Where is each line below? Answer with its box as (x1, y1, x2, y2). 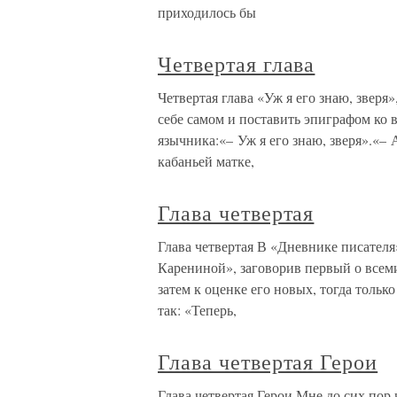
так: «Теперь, (158, 300, 237, 319)
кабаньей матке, (158, 152, 254, 170)
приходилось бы (158, 3, 256, 21)
